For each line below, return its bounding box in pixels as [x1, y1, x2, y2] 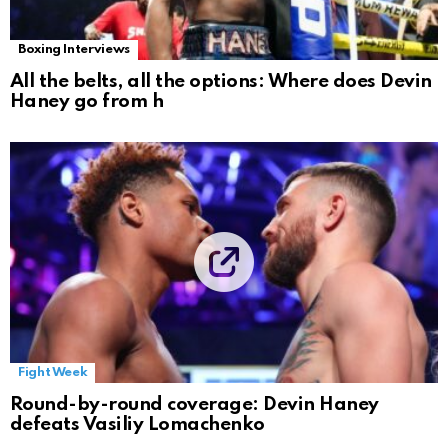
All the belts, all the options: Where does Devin [10, 71, 432, 91]
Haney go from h [10, 91, 164, 111]
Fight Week [18, 365, 88, 379]
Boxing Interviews [18, 42, 130, 56]
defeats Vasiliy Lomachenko [10, 414, 265, 434]
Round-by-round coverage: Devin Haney [10, 394, 379, 414]
